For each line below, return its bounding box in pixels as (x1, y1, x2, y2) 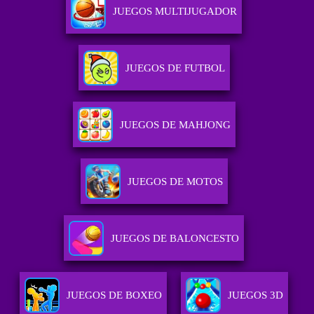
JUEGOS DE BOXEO (67, 289, 163, 301)
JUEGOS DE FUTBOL (125, 62, 225, 74)
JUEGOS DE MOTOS (127, 176, 223, 188)
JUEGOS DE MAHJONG (119, 119, 231, 131)
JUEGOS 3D (228, 289, 284, 301)
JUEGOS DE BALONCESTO (111, 233, 240, 245)
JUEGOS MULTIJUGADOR (113, 6, 238, 18)
